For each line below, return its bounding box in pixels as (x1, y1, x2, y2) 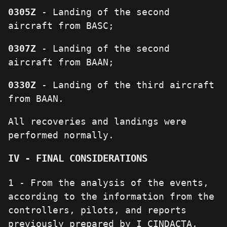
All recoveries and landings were (8, 116, 186, 127)
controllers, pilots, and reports (8, 204, 186, 215)
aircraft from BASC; (8, 20, 114, 31)
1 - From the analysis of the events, (8, 177, 209, 188)
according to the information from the (8, 191, 214, 202)
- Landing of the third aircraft (36, 80, 214, 91)
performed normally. (8, 130, 114, 141)
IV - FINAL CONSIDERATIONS (8, 153, 147, 165)
